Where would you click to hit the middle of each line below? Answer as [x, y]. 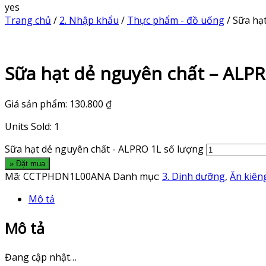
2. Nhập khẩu [89, 20]
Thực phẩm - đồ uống [176, 20]
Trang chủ [28, 20]
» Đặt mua [27, 164]
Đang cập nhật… [41, 257]
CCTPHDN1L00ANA [67, 177]
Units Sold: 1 [32, 127]
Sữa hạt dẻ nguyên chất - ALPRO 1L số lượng [104, 149]
